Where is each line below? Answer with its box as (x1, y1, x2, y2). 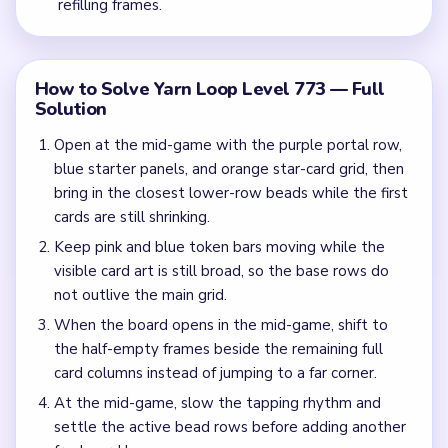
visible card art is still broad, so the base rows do (53, 261, 389, 282)
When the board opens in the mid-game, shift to (53, 315, 388, 336)
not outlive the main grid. (53, 285, 227, 306)
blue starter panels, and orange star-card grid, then (53, 159, 404, 180)
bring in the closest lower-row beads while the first (53, 183, 408, 204)
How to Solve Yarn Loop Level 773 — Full (34, 76, 385, 101)
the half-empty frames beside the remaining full (53, 339, 383, 360)
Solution (34, 96, 107, 121)
